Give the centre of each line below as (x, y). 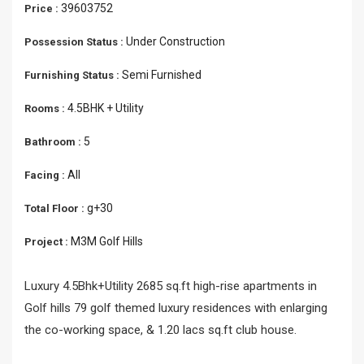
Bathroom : (54, 142)
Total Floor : (56, 208)
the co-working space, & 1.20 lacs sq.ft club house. (160, 330)
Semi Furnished (162, 75)
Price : (43, 9)
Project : (48, 242)
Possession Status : (75, 42)
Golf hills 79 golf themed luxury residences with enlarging (176, 308)
